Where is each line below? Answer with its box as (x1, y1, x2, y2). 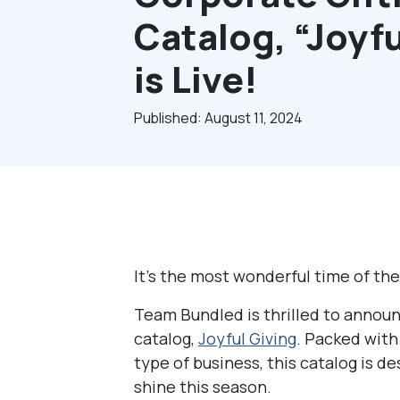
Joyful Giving (198, 328, 296, 349)
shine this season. (134, 376, 271, 397)
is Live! (134, 54, 258, 104)
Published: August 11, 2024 (134, 107, 303, 128)
